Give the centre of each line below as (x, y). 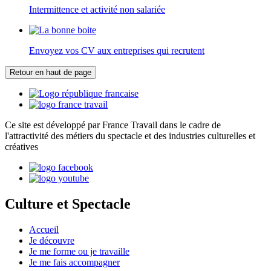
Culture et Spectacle (68, 204)
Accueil (44, 229)
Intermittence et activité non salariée (97, 10)
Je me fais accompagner (74, 262)
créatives (21, 147)
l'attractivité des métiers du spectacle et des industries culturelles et (130, 136)
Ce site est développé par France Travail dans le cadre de (113, 125)
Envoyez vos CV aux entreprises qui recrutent (117, 51)
